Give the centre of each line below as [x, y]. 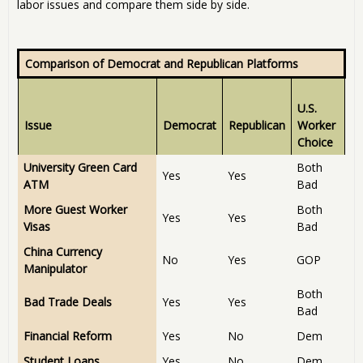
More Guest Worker [75, 209]
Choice [315, 142]
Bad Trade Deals [68, 301]
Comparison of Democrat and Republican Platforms [163, 63]
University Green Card [80, 167]
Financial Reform [68, 335]
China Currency [63, 251]
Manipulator [55, 268]
